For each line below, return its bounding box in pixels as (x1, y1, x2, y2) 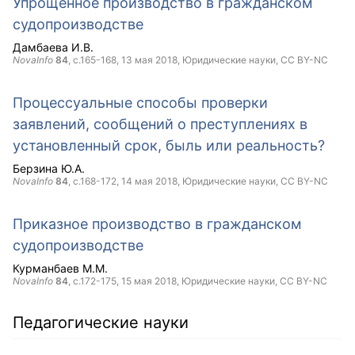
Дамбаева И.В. (13, 40, 94, 54)
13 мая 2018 (121, 54, 177, 66)
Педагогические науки (13, 313, 189, 332)
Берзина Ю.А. (13, 162, 85, 175)
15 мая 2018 (121, 275, 177, 287)
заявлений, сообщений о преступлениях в (13, 116, 307, 132)
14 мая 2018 (121, 175, 177, 187)
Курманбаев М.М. (13, 261, 108, 275)
